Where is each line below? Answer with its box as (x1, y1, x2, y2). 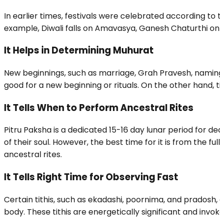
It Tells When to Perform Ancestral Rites (4, 101, 195, 114)
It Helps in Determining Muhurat (4, 44, 154, 57)
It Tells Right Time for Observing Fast (4, 170, 180, 184)
